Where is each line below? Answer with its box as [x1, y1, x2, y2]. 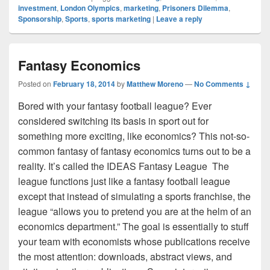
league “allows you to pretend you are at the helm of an [18, 204, 251, 218]
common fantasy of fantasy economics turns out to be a [18, 143, 251, 158]
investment [18, 2, 57, 13]
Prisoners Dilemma [162, 2, 228, 13]
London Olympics [60, 2, 120, 13]
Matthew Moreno [127, 78, 183, 89]
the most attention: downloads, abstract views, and [18, 249, 232, 263]
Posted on [18, 78, 53, 89]
